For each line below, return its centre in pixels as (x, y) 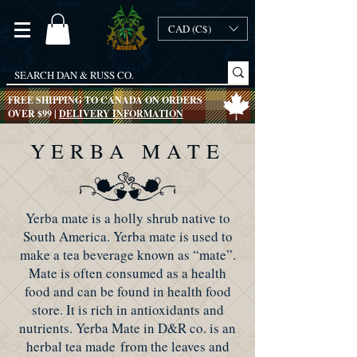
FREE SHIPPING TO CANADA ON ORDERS (105, 100)
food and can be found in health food (127, 292)
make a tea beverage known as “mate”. (127, 255)
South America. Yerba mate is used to (127, 237)
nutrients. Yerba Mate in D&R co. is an (127, 328)
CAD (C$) (190, 29)
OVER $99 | (33, 114)
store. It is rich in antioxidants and (127, 310)
